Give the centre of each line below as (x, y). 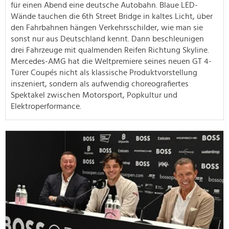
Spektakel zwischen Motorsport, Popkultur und (94, 95)
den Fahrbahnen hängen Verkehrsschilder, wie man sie (107, 27)
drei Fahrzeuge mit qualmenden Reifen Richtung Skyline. (110, 50)
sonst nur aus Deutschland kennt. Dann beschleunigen (107, 39)
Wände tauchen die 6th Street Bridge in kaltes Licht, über (112, 16)
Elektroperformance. (46, 106)
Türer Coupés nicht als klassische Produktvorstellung (104, 72)
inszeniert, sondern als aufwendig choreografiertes (100, 84)
